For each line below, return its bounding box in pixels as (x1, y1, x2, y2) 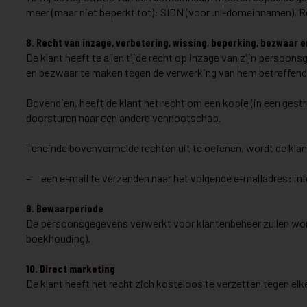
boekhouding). (26, 232, 90, 245)
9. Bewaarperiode (26, 201, 103, 214)
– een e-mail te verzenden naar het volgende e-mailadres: (26, 171, 294, 184)
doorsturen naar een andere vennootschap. (26, 111, 221, 124)
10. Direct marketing (26, 262, 115, 275)
